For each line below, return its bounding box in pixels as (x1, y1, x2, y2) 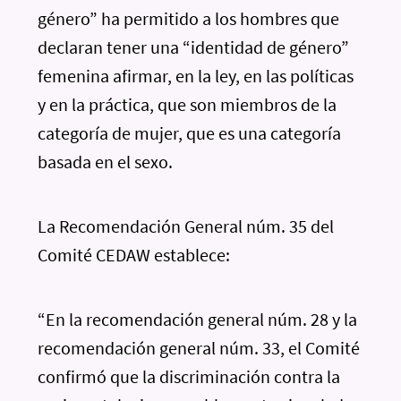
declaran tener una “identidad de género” (38, 36, 350, 58)
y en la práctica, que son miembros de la (38, 93, 337, 115)
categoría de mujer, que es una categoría (38, 122, 342, 144)
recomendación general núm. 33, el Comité (38, 337, 361, 359)
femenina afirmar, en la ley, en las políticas (38, 64, 354, 87)
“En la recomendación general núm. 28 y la (38, 308, 358, 330)
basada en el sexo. (38, 150, 174, 173)
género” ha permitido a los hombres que (38, 7, 340, 30)
